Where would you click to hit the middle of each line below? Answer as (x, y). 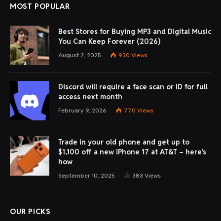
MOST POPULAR (40, 6)
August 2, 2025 (80, 55)
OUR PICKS (30, 212)
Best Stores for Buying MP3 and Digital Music (135, 32)
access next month (90, 97)
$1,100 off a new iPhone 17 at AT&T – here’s (132, 152)
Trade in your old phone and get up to (124, 142)
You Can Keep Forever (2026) (109, 42)
